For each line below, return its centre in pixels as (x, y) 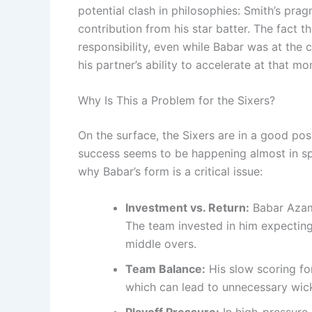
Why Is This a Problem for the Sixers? (177, 101)
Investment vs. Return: (187, 207)
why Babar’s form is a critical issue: (170, 172)
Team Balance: (165, 268)
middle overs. (161, 243)
